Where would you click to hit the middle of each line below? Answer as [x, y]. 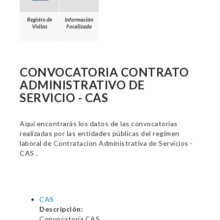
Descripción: [61, 209]
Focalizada [79, 26]
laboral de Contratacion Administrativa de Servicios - [106, 143]
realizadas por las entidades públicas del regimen [100, 133]
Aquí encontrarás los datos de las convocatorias [99, 124]
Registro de [39, 19]
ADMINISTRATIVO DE [82, 85]
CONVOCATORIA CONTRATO [104, 72]
